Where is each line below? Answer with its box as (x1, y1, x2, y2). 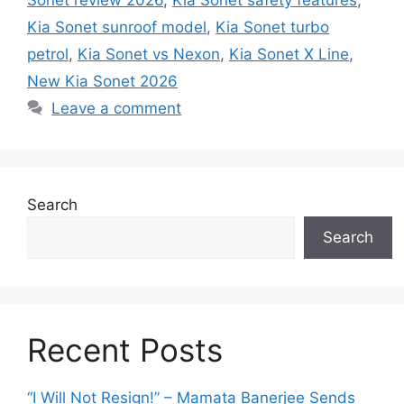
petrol (27, 44, 69, 63)
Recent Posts (27, 330, 223, 369)
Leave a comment (51, 98, 182, 117)
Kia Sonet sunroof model (27, 17, 207, 36)
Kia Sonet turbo (216, 17, 329, 36)
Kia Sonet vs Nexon (78, 44, 220, 63)
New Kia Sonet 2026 (27, 71, 178, 90)
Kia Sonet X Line (229, 44, 349, 63)
